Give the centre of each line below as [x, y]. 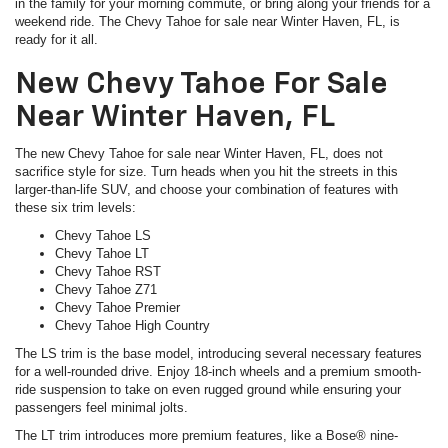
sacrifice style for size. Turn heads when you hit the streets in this [206, 171]
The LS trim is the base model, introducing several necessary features [218, 353]
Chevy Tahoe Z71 [106, 289]
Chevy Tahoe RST [108, 271]
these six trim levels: [75, 207]
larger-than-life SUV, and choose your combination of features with [206, 189]
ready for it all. [56, 39]
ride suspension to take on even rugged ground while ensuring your [208, 389]
